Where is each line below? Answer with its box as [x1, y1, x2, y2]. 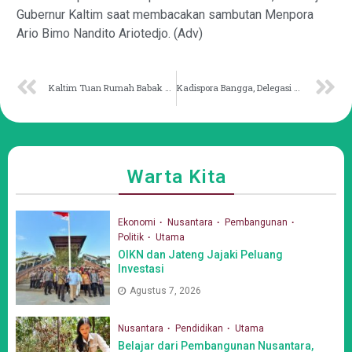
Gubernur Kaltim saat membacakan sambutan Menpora [16, 7, 313, 23]
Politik [118, 231, 146, 243]
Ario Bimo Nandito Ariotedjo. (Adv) [16, 26, 203, 42]
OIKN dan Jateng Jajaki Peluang [118, 247, 283, 261]
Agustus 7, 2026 [130, 284, 201, 296]
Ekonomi [118, 216, 158, 228]
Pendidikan [175, 323, 225, 335]
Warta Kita [126, 165, 226, 188]
